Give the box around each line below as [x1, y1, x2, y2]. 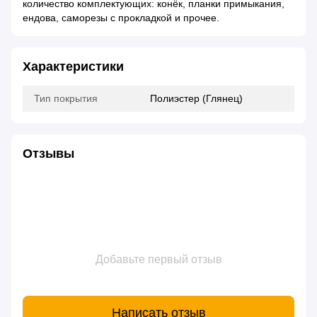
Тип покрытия [34, 93, 98, 105]
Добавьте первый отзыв [95, 253, 222, 266]
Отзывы [23, 146, 74, 161]
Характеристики [23, 59, 124, 74]
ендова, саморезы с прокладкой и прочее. [23, 12, 219, 24]
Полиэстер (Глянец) [150, 93, 243, 105]
